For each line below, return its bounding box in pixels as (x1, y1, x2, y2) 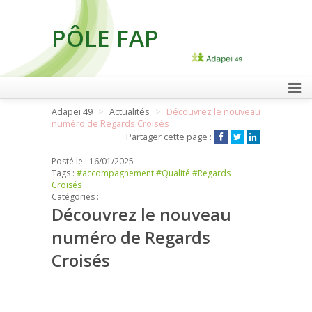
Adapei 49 (52, 106, 93, 118)
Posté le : (52, 155, 89, 167)
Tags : (52, 167, 77, 179)
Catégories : (52, 191, 99, 203)
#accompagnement (77, 167, 154, 179)
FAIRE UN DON (182, 95, 247, 109)
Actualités (109, 106, 150, 118)
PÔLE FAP (52, 22, 159, 54)
